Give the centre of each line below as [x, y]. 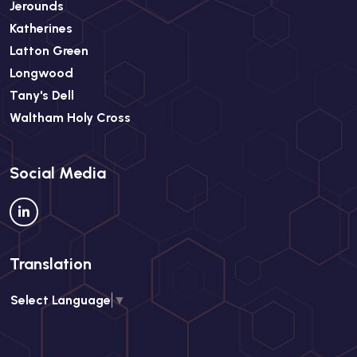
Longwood [41, 73]
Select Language [61, 300]
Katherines [41, 28]
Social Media [58, 173]
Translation [51, 264]
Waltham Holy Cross [70, 118]
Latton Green [49, 51]
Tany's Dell [42, 95]
